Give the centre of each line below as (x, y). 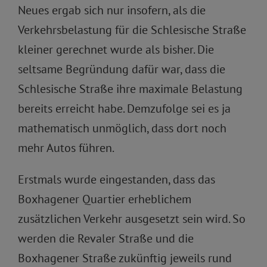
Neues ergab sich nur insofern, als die (112, 10)
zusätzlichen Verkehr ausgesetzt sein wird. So (132, 219)
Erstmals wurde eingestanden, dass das (117, 180)
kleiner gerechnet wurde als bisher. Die (116, 50)
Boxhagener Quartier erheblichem (105, 199)
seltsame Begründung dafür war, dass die (122, 69)
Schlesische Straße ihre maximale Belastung (130, 89)
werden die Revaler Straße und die (106, 239)
